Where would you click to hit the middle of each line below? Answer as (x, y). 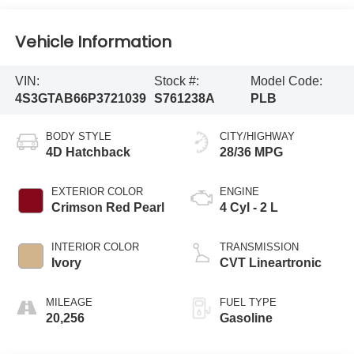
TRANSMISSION (259, 247)
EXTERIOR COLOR (97, 191)
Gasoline (246, 318)
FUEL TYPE (248, 302)
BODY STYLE (78, 136)
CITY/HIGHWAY (257, 136)
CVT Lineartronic (271, 262)
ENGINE (239, 191)
